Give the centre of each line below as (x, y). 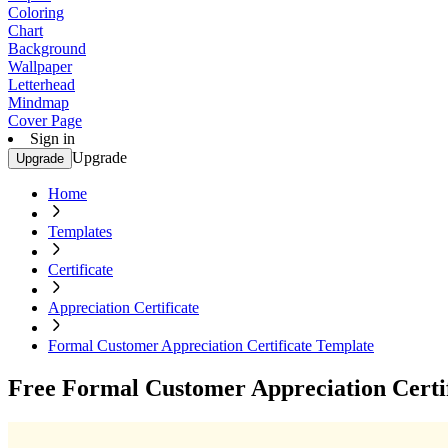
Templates (80, 231)
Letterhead (41, 84)
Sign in (52, 138)
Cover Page (45, 120)
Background (47, 48)
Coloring (36, 12)
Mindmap (38, 102)
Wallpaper (40, 66)
